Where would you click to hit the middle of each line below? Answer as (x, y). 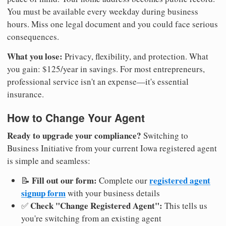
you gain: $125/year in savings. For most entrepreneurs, (106, 69)
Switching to (165, 136)
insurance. (25, 94)
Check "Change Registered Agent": (96, 206)
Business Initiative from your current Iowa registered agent (112, 148)
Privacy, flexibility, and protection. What (135, 56)
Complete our (123, 181)
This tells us (185, 206)
